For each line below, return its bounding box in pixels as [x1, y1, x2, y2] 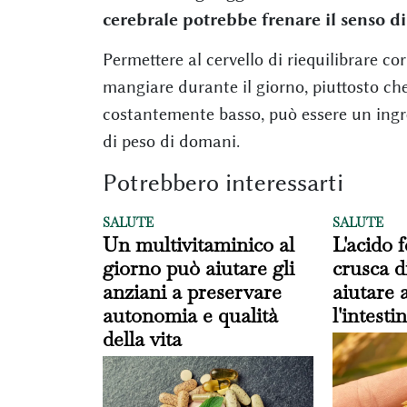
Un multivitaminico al [102, 231, 294, 257]
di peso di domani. [102, 130, 240, 152]
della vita [102, 325, 182, 352]
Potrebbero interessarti [102, 167, 343, 197]
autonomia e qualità [102, 302, 278, 328]
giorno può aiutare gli [102, 254, 294, 281]
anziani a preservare [102, 278, 282, 304]
